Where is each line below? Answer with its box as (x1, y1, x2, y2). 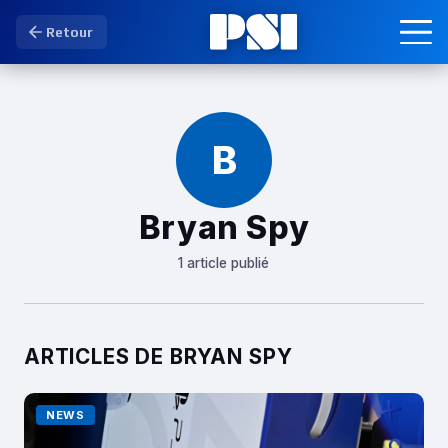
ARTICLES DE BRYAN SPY (24, 344, 293, 369)
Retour (46, 24, 93, 40)
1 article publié (178, 255, 270, 271)
